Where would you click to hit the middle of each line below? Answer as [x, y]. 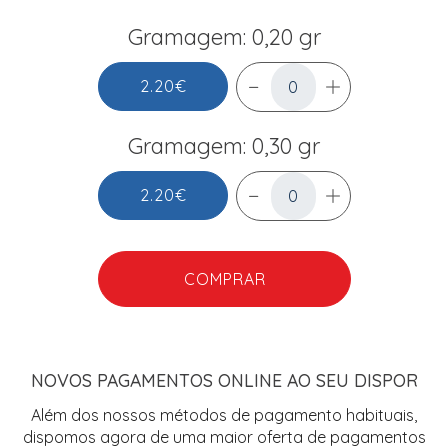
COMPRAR [224, 279]
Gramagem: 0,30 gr [224, 145]
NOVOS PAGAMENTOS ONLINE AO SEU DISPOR [224, 379]
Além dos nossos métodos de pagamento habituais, [224, 414]
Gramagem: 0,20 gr [224, 36]
